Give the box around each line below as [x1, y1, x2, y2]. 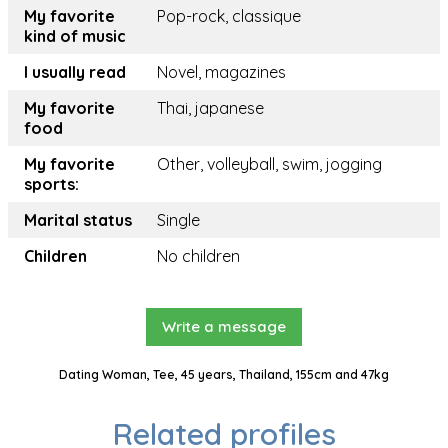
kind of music [24, 26, 126, 47]
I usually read [24, 62, 126, 83]
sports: [24, 174, 79, 195]
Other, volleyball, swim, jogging [157, 154, 382, 175]
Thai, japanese [157, 98, 264, 119]
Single [157, 210, 200, 231]
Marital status [24, 210, 132, 231]
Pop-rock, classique [157, 6, 301, 27]
